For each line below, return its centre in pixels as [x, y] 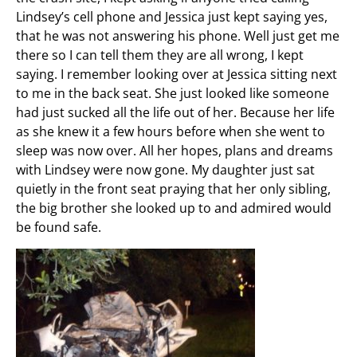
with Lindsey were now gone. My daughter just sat [165, 169]
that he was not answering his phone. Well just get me [178, 35]
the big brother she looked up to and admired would [174, 208]
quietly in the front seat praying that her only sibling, [173, 188]
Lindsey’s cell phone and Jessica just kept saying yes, [172, 16]
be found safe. [59, 227]
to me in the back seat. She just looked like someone [173, 93]
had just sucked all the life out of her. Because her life [175, 112]
